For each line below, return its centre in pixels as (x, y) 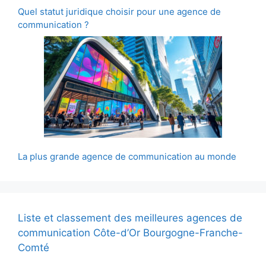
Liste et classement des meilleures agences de (130, 218)
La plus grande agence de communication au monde (127, 156)
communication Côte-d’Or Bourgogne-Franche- (130, 232)
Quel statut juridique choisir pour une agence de (119, 12)
